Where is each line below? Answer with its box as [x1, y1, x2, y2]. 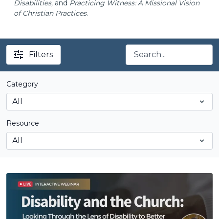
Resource [6, 119, 40, 128]
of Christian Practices [14, 9, 87, 18]
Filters [29, 50, 53, 59]
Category [6, 80, 39, 88]
